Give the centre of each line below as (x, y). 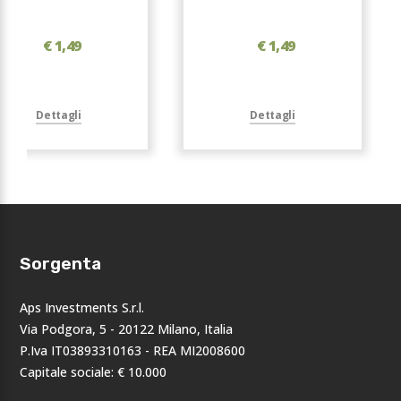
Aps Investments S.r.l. (82, 307)
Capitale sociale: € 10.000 (94, 372)
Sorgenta (61, 264)
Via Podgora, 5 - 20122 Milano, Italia (127, 329)
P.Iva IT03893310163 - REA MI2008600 (133, 350)
